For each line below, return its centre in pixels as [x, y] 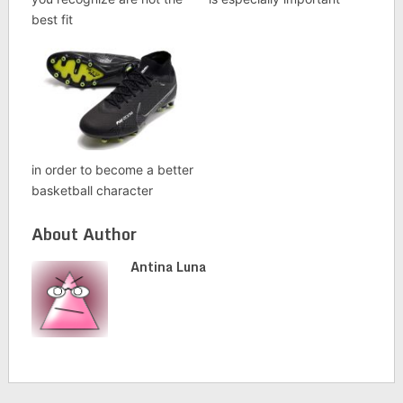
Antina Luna [168, 266]
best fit [52, 20]
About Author [84, 233]
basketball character [92, 190]
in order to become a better [112, 169]
